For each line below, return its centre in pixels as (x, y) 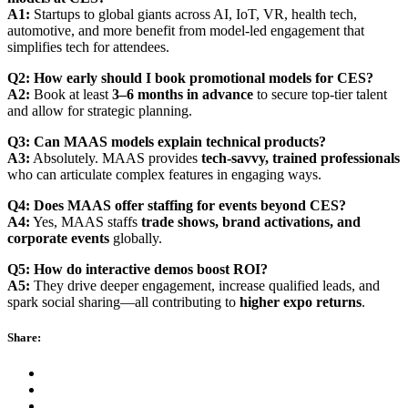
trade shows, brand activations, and (251, 221)
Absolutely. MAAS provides (116, 158)
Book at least (71, 94)
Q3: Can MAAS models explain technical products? (167, 141)
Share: (24, 337)
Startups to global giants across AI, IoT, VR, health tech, (194, 14)
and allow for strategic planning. (100, 110)
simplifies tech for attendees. (88, 46)
